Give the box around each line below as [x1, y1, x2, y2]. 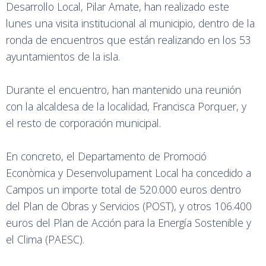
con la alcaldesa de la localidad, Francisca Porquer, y [6, 99, 246, 114]
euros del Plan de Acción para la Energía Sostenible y [6, 216, 251, 230]
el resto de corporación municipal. [6, 116, 164, 131]
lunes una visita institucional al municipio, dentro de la [6, 16, 255, 31]
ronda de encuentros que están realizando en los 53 [6, 33, 251, 47]
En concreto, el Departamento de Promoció [6, 149, 207, 164]
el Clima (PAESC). [6, 232, 87, 247]
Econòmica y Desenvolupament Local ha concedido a [6, 166, 251, 180]
